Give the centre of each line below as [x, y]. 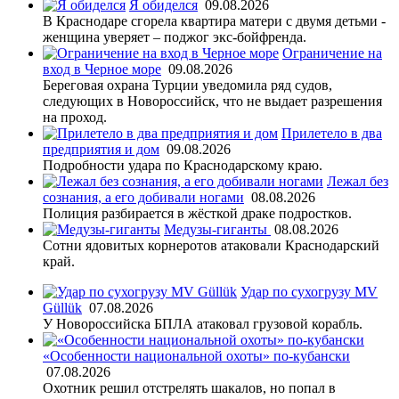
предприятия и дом [101, 149]
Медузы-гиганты [217, 229]
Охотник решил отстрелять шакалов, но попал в [189, 387]
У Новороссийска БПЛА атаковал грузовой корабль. [203, 323]
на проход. [75, 117]
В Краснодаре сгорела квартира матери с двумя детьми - [214, 20]
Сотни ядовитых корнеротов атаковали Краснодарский [211, 245]
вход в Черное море [102, 69]
